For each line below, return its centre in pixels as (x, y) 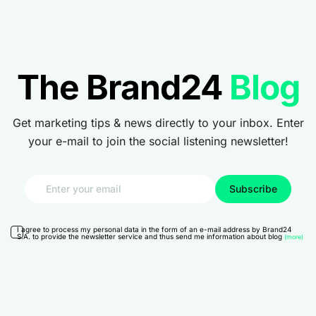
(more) (294, 237)
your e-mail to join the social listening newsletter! (158, 141)
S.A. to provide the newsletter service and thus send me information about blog (151, 236)
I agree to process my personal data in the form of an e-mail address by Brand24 (154, 229)
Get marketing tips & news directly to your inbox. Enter (158, 122)
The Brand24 (123, 87)
